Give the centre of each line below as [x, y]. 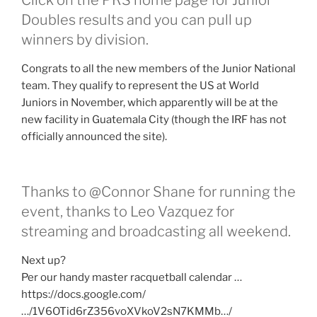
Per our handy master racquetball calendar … [132, 278]
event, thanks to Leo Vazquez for [128, 212]
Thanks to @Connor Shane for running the [158, 192]
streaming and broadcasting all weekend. [156, 232]
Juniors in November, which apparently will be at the [150, 102]
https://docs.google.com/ [83, 295]
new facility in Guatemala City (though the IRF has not [154, 119]
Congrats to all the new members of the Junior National [158, 68]
